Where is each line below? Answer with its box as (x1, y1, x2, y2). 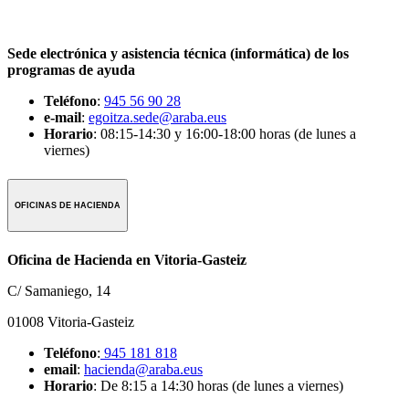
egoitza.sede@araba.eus (89, 109, 226, 125)
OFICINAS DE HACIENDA (15, 200, 121, 210)
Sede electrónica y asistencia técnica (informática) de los (7, 45, 349, 61)
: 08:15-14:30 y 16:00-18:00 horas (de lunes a (93, 125, 356, 142)
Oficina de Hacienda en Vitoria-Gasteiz (7, 251, 246, 267)
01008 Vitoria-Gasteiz (7, 313, 134, 330)
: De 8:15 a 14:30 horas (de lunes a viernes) (93, 377, 343, 393)
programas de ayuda (7, 61, 135, 78)
